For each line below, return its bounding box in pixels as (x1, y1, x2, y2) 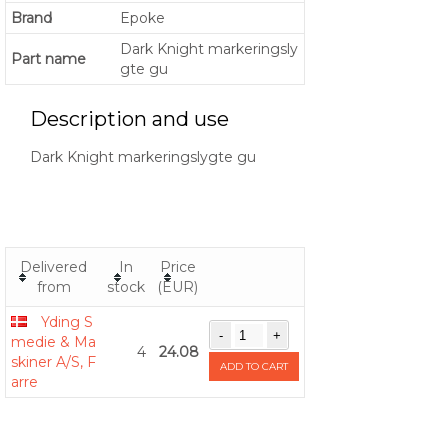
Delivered (20, 258, 87, 277)
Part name (11, 50, 86, 69)
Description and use (30, 107, 229, 132)
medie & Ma (11, 333, 96, 352)
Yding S (41, 313, 93, 332)
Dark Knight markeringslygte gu (30, 148, 256, 167)
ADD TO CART (220, 360, 288, 374)
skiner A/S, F (11, 353, 96, 372)
